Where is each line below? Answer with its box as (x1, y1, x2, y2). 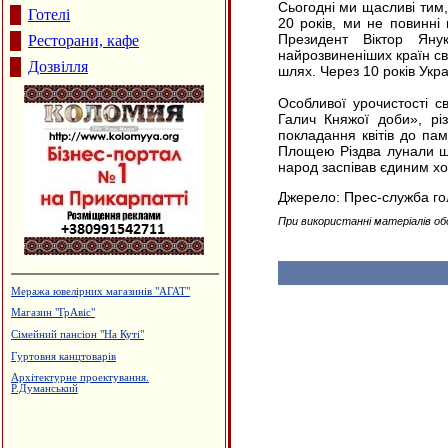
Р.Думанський (11, 383, 78, 395)
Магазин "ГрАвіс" (11, 307, 95, 319)
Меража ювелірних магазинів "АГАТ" (11, 285, 190, 297)
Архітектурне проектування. (11, 372, 149, 384)
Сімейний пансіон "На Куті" (11, 328, 144, 340)
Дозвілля (28, 58, 88, 75)
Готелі (28, 6, 70, 23)
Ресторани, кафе (28, 32, 139, 49)
